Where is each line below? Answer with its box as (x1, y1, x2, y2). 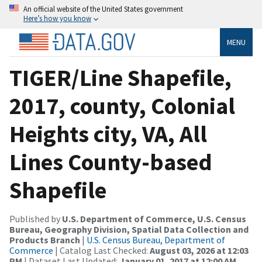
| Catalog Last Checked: (53, 244, 150, 256)
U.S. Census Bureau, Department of (87, 233, 225, 246)
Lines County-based (9, 147, 212, 177)
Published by (9, 212, 62, 225)
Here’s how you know (23, 13, 91, 23)
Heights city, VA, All (9, 119, 207, 149)
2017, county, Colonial (9, 91, 235, 120)
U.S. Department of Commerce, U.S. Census (62, 212, 246, 225)
